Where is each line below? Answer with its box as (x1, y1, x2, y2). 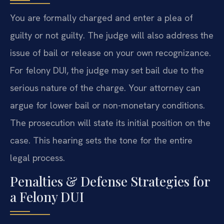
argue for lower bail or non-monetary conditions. (10, 99, 205, 111)
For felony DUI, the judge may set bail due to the (10, 64, 204, 76)
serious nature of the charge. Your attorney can (10, 81, 200, 93)
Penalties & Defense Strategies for (10, 172, 209, 190)
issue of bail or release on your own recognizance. (10, 46, 211, 58)
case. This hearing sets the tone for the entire (10, 134, 192, 146)
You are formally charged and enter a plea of (10, 11, 193, 23)
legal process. (10, 151, 65, 163)
